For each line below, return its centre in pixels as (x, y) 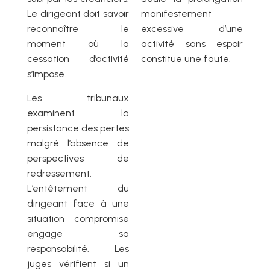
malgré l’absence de (78, 143)
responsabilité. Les (78, 249)
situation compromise (78, 219)
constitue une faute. (186, 59)
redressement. (59, 174)
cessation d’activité (78, 59)
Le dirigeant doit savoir (78, 14)
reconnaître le (78, 29)
